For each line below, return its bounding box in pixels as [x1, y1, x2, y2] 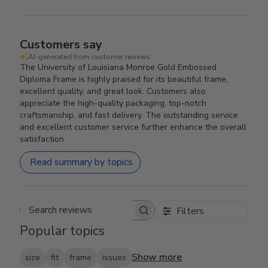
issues [102, 251, 127, 263]
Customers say [20, 36, 103, 53]
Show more [132, 251, 182, 264]
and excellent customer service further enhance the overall [20, 121, 247, 133]
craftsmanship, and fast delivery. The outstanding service [20, 109, 239, 121]
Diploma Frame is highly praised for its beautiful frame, [20, 73, 229, 85]
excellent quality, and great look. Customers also [20, 85, 206, 97]
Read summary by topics [30, 156, 133, 169]
